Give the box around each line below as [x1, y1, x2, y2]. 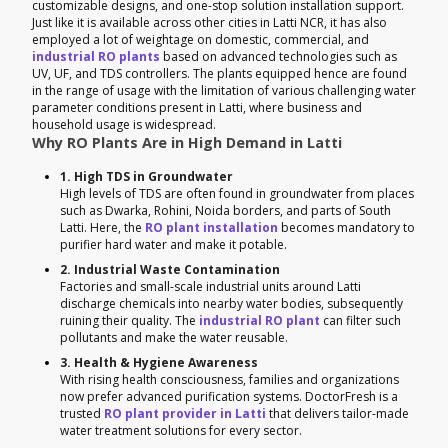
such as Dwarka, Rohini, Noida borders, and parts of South [60, 201, 391, 219]
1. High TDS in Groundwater [60, 167, 233, 185]
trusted [60, 404, 104, 422]
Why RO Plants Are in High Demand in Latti [32, 132, 342, 152]
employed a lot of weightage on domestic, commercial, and [32, 30, 369, 48]
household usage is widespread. [32, 115, 216, 133]
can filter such [320, 311, 401, 329]
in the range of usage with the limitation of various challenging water [32, 81, 416, 99]
